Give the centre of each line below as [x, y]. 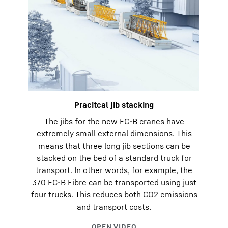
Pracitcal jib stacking [114, 105]
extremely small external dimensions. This [114, 133]
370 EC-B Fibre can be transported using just [114, 182]
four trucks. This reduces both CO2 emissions [114, 194]
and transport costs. [114, 207]
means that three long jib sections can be [114, 146]
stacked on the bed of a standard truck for [114, 158]
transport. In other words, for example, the [114, 170]
